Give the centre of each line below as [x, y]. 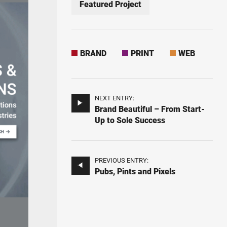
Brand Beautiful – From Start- [150, 109]
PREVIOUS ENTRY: [122, 160]
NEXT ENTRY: [115, 98]
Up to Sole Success [130, 120]
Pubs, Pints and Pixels [135, 172]
